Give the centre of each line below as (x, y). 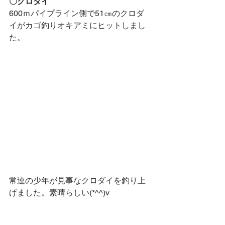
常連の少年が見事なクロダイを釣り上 (77, 181)
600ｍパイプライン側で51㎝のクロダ (77, 14)
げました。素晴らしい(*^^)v (59, 193)
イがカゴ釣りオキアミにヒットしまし (77, 26)
